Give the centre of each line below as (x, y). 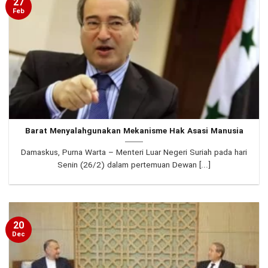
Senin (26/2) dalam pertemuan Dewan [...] (134, 166)
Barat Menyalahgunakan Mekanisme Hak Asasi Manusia (134, 132)
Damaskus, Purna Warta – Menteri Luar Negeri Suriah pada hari (134, 153)
